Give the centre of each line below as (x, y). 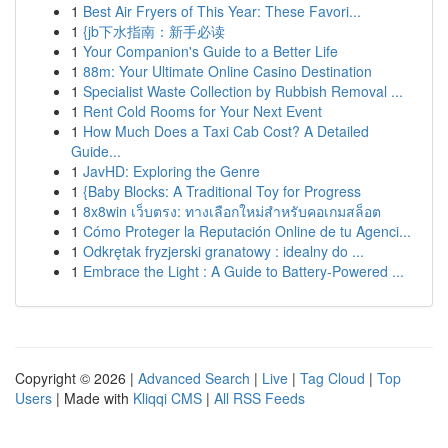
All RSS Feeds (259, 398)
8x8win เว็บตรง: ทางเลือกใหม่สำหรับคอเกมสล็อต (232, 211)
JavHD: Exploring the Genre (171, 171)
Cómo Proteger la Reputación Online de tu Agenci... (247, 231)
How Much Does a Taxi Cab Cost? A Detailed (226, 131)
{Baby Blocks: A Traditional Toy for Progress (222, 191)
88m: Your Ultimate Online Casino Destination (227, 71)
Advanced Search (194, 378)
